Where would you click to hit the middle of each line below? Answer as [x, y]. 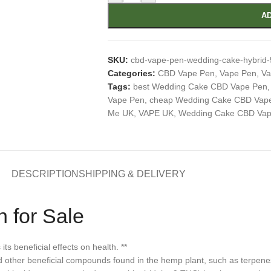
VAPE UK [156, 113]
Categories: [131, 73]
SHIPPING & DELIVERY [132, 174]
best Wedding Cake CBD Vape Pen [200, 87]
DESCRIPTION [45, 174]
